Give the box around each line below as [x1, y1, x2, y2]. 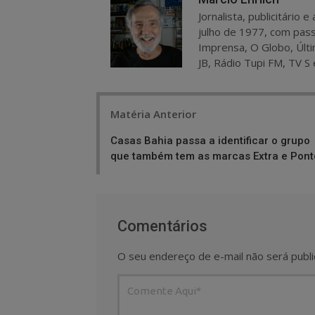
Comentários [117, 217, 207, 235]
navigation [96, 116, 170, 135]
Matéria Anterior [110, 106, 196, 121]
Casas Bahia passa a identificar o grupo [110, 134, 310, 147]
